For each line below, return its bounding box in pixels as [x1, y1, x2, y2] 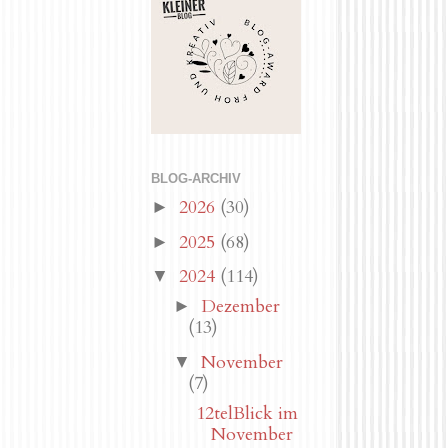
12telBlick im [195, 400, 298, 426]
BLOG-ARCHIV [151, 171, 241, 187]
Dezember [200, 294, 280, 320]
